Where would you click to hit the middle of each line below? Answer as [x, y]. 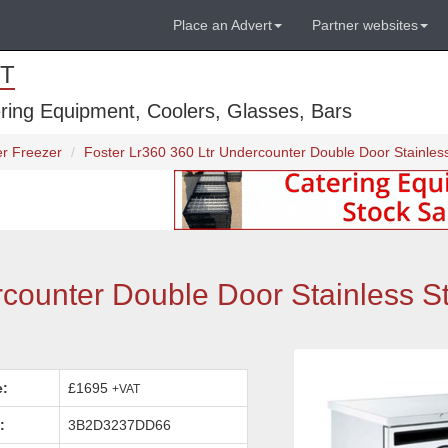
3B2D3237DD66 [120, 425]
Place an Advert [222, 25]
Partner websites [365, 25]
